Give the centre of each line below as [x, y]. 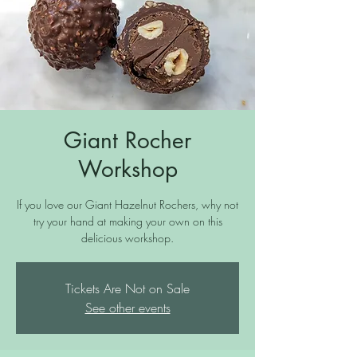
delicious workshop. [127, 238]
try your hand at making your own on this [127, 222]
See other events [127, 308]
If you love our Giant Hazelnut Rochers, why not [127, 205]
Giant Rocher [127, 141]
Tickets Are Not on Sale [127, 289]
